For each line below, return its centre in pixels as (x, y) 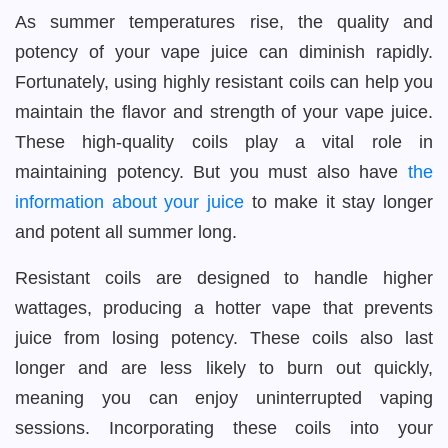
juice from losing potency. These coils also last (224, 338)
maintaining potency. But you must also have (211, 172)
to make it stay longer (338, 202)
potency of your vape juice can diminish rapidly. (224, 52)
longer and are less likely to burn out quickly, (224, 368)
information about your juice (129, 202)
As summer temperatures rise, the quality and (224, 22)
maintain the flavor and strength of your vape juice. (224, 112)
